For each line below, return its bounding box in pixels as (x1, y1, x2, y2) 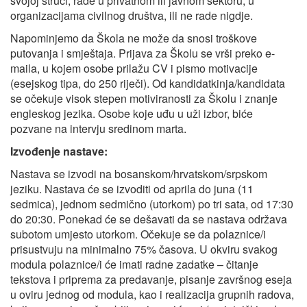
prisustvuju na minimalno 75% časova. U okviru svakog (10, 241, 278, 258)
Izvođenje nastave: (10, 143, 108, 160)
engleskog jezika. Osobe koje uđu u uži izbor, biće (10, 106, 253, 122)
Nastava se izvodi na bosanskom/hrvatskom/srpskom (10, 166, 267, 182)
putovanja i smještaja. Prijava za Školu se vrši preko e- (10, 45, 275, 62)
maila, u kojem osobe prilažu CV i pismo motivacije (10, 60, 258, 77)
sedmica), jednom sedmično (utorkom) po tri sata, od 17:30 (10, 196, 293, 212)
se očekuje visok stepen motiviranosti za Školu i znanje (10, 90, 278, 107)
